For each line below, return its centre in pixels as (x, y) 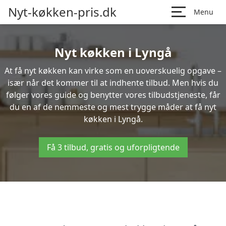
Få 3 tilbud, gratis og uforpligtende (113, 147)
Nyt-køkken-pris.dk (62, 12)
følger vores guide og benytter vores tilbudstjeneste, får (113, 95)
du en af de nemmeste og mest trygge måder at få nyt (113, 107)
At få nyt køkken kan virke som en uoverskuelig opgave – (113, 71)
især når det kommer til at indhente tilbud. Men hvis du (113, 83)
